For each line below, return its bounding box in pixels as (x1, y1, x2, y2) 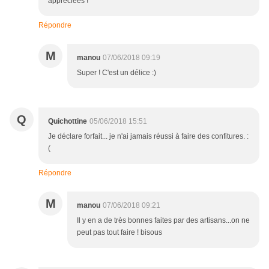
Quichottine (48, 117, 87, 126)
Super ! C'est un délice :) (77, 68, 156, 77)
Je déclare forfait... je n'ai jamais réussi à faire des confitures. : (48, 132, 249, 141)
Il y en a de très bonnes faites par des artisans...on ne (77, 216, 250, 225)
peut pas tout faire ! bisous (77, 228, 162, 237)
